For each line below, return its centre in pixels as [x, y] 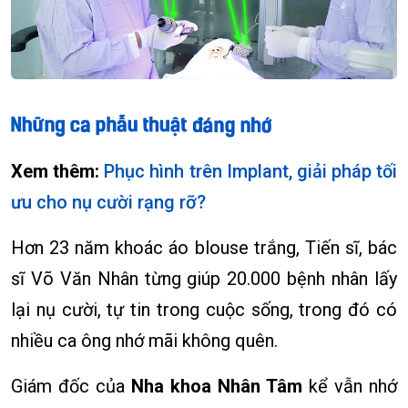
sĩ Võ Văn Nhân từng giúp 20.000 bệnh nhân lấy [204, 279]
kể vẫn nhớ [350, 387]
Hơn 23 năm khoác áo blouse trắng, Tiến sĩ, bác [204, 248]
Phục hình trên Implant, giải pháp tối [250, 172]
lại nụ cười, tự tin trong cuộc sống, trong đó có [204, 310]
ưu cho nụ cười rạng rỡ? [108, 203]
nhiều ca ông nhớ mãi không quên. [144, 341]
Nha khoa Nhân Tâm [217, 387]
